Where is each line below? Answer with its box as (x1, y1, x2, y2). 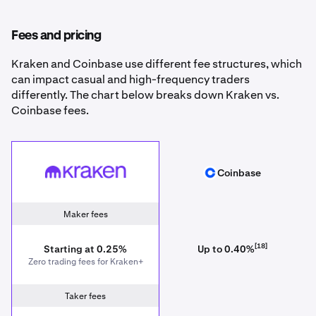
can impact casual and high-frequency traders (11, 72, 250, 87)
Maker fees (63, 209, 108, 221)
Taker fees (65, 291, 106, 303)
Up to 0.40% (197, 243, 255, 256)
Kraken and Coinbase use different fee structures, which (11, 56, 302, 72)
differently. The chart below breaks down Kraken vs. (11, 87, 279, 103)
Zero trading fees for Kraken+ (28, 256, 143, 268)
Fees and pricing (11, 30, 101, 43)
